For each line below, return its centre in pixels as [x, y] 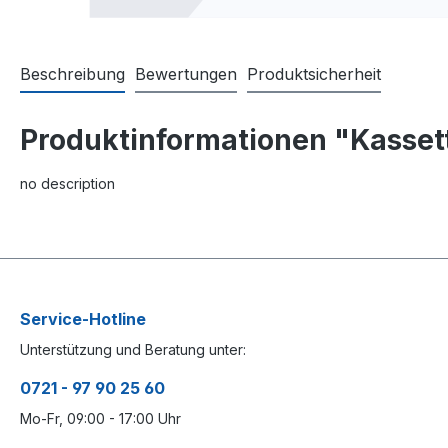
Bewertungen [186, 73]
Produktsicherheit [314, 73]
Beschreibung [72, 73]
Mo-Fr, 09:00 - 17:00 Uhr [100, 418]
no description [67, 183]
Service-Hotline [83, 319]
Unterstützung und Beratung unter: [133, 349]
